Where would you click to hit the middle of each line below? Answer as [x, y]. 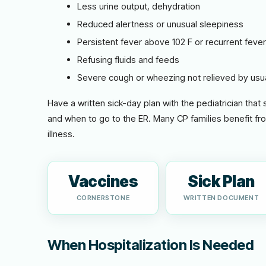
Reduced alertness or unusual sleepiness [160, 24]
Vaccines [103, 181]
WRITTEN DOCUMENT [221, 198]
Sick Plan [221, 181]
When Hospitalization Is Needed [151, 245]
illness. [61, 134]
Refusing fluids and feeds [128, 60]
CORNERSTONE [103, 198]
